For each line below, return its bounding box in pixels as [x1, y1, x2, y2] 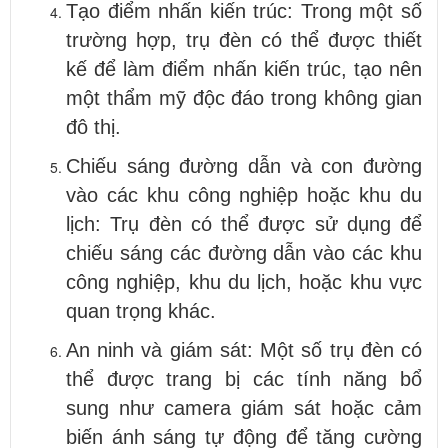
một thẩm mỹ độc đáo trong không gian [66, 86, 422, 109]
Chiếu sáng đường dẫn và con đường [66, 154, 422, 177]
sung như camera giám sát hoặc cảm [66, 396, 422, 419]
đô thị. [66, 115, 121, 138]
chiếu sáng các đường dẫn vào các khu [66, 241, 422, 264]
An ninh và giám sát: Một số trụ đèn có [66, 338, 422, 361]
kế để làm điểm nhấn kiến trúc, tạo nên [66, 57, 422, 80]
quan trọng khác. [66, 299, 216, 322]
